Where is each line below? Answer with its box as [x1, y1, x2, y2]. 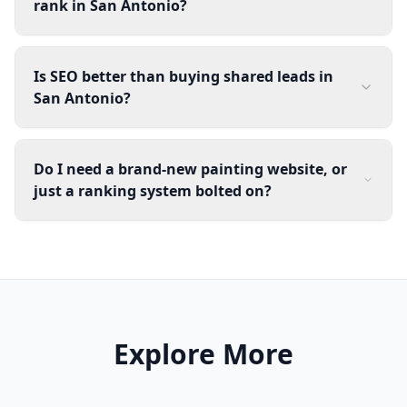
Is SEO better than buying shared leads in [34, 65, 333, 86]
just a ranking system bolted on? [34, 180, 272, 201]
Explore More [114, 334, 293, 372]
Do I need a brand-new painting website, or [34, 158, 347, 179]
